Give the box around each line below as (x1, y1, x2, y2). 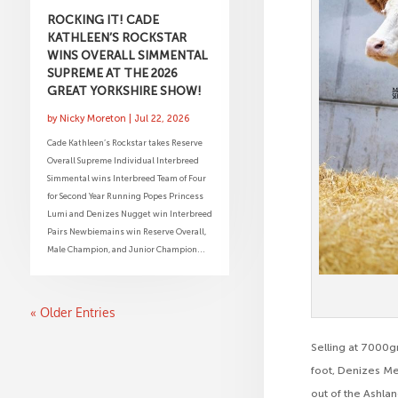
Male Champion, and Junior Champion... (46, 243, 205, 254)
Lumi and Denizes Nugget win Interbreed (46, 208, 212, 219)
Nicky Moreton (59, 112, 126, 124)
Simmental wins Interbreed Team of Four (46, 172, 206, 183)
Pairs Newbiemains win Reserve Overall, (46, 226, 206, 236)
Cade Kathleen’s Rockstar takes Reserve (46, 137, 203, 147)
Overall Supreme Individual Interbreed (46, 155, 199, 165)
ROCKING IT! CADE (46, 12, 159, 27)
